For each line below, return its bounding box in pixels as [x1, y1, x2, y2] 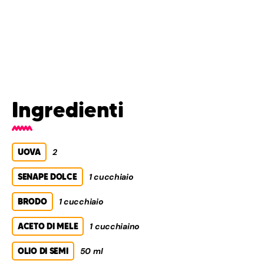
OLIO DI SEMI [18, 246, 68, 257]
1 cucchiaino [90, 221, 140, 232]
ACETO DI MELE [18, 221, 78, 232]
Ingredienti [12, 97, 124, 124]
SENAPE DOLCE [18, 171, 77, 183]
